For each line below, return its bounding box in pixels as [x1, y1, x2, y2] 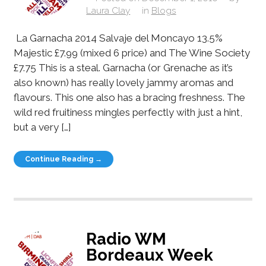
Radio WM [86, 229, 167, 248]
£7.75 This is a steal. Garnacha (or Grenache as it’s [13, 61, 233, 74]
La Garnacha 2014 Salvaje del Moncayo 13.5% [13, 31, 223, 44]
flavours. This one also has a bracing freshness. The [13, 91, 245, 103]
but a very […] [13, 121, 71, 133]
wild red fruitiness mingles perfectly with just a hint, [13, 106, 242, 118]
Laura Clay [86, 5, 131, 16]
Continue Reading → [25, 154, 103, 163]
